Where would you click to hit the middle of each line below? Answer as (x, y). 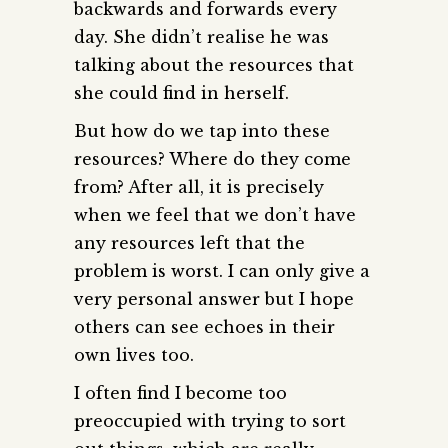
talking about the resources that (214, 64)
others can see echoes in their (204, 326)
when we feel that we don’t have (215, 214)
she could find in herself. (181, 92)
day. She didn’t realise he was (201, 36)
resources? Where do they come (212, 158)
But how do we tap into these (202, 130)
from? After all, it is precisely (199, 186)
